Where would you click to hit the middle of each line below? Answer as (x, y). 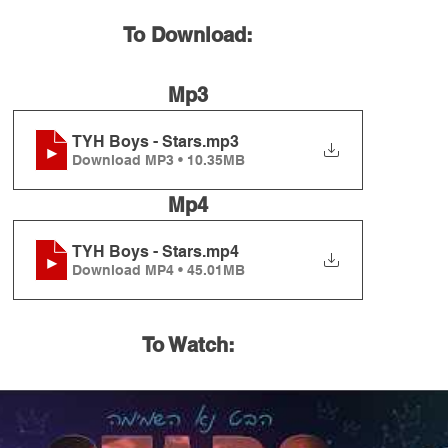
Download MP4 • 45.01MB (158, 269)
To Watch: (188, 345)
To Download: (188, 35)
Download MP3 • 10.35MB (158, 159)
